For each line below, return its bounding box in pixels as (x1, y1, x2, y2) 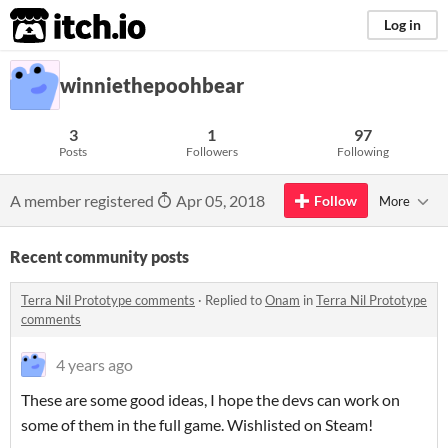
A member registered (10, 191, 157, 210)
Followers (185, 144, 238, 159)
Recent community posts (10, 247, 189, 266)
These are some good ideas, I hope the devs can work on (21, 390, 400, 409)
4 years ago (56, 355, 133, 374)
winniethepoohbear (60, 73, 244, 97)
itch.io (9, 6, 97, 46)
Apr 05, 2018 (173, 191, 265, 210)
